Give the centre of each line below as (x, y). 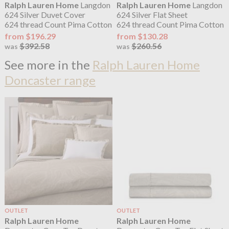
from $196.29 (30, 36)
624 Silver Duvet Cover (45, 15)
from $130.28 (142, 36)
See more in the (48, 65)
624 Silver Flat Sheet (152, 15)
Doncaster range (50, 80)
